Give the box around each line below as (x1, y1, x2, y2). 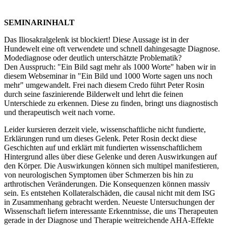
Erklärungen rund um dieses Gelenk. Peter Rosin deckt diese (4, 134, 197, 143)
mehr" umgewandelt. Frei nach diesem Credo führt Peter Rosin (4, 80, 204, 89)
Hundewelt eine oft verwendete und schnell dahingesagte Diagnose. (4, 44, 220, 53)
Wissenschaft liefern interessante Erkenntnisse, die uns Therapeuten (4, 206, 218, 215)
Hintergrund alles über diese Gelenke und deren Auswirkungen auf (4, 152, 217, 161)
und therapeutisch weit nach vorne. (4, 107, 115, 117)
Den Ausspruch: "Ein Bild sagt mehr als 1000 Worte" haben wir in (4, 62, 216, 71)
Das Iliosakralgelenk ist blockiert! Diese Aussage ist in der (4, 35, 189, 44)
